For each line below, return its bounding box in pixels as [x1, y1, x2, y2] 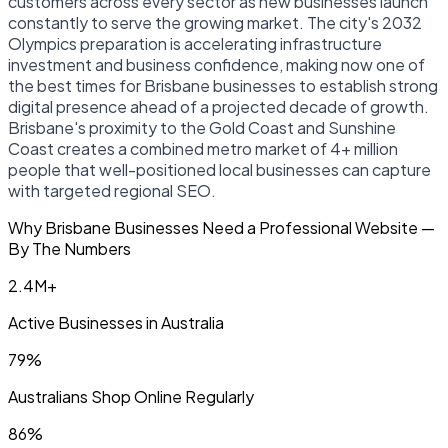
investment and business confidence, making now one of [8, 53, 425, 75]
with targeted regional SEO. [8, 179, 216, 201]
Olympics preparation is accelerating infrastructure [8, 32, 382, 54]
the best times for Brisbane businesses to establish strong [8, 74, 438, 96]
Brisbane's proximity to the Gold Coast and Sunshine [8, 116, 396, 138]
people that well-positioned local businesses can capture [8, 158, 431, 180]
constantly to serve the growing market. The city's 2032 [8, 11, 422, 33]
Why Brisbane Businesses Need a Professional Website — [8, 216, 435, 238]
